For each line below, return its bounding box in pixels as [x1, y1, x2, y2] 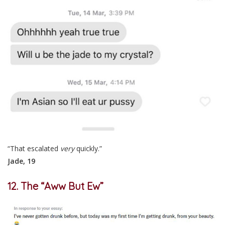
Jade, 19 [8, 156, 35, 166]
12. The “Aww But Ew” [8, 179, 103, 192]
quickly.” [74, 143, 102, 153]
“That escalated [8, 143, 60, 153]
